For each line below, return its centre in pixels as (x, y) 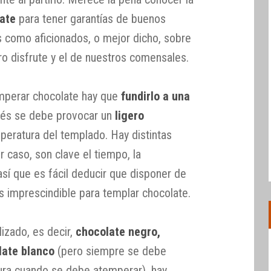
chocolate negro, (118, 231)
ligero (130, 115)
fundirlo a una (156, 96)
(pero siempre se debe (111, 251)
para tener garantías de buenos (91, 18)
